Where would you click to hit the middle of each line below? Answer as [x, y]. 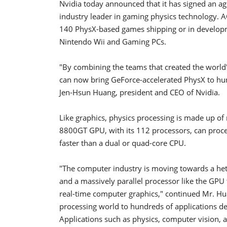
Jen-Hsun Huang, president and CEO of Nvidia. [140, 92]
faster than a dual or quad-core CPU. [123, 143]
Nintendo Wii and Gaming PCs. [113, 41]
